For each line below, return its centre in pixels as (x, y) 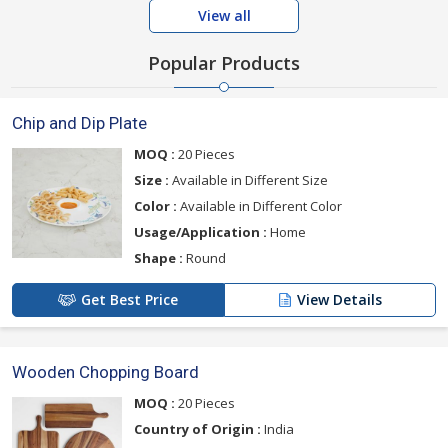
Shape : (158, 257)
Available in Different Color (259, 205)
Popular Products (224, 62)
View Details (339, 299)
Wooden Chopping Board (105, 371)
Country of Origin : (197, 428)
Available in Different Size (248, 179)
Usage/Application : (200, 231)
